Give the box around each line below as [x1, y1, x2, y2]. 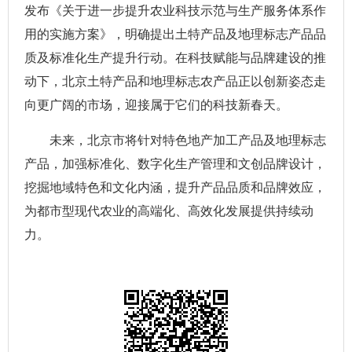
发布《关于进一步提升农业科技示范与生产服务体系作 [24, 4, 326, 18]
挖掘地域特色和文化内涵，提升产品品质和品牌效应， [24, 181, 326, 195]
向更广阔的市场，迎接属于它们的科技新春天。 [24, 98, 288, 112]
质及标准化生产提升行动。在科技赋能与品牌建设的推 [24, 51, 326, 65]
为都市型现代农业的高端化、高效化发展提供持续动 [24, 204, 313, 218]
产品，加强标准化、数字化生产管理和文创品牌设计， [24, 157, 326, 171]
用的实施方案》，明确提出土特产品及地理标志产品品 [24, 27, 326, 42]
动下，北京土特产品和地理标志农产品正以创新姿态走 [24, 75, 326, 89]
